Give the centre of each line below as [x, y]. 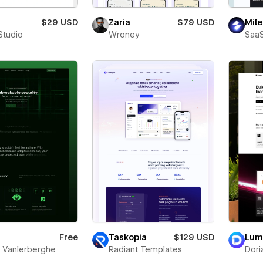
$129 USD [194, 237]
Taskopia [127, 237]
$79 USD [195, 23]
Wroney [124, 35]
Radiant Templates [145, 249]
